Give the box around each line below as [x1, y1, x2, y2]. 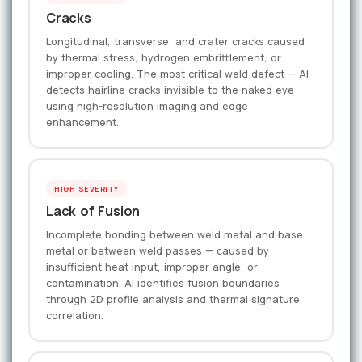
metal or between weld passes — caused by [46, 244, 269, 259]
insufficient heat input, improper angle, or [46, 260, 258, 275]
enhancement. [46, 116, 119, 130]
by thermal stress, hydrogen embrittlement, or [46, 51, 281, 65]
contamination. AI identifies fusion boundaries [46, 276, 280, 291]
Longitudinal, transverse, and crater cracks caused [46, 35, 305, 49]
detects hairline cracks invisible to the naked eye [46, 83, 294, 98]
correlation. [46, 309, 103, 323]
